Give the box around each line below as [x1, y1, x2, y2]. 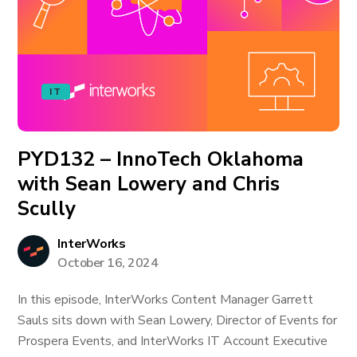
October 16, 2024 [57, 254, 159, 272]
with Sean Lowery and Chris [18, 171, 280, 198]
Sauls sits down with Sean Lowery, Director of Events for [18, 312, 338, 329]
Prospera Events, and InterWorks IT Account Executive [18, 332, 328, 350]
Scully [18, 195, 76, 222]
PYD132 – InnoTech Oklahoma [18, 146, 304, 173]
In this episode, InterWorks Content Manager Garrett [18, 291, 314, 308]
